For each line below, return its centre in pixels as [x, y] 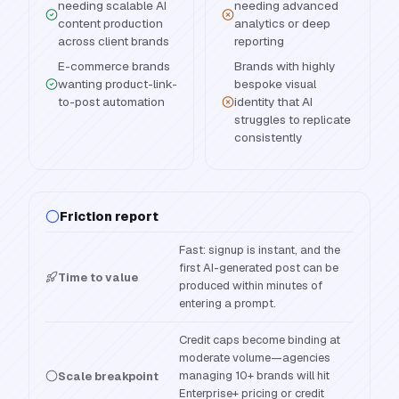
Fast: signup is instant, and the [260, 250]
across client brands [114, 41]
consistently [268, 137]
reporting [259, 41]
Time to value [98, 277]
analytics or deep [282, 23]
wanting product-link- [118, 84]
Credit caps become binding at [260, 340]
